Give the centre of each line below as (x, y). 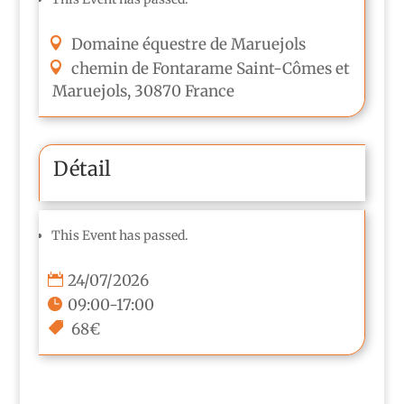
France (209, 91)
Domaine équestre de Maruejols (188, 44)
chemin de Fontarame (151, 68)
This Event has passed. (119, 235)
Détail (82, 168)
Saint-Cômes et (293, 68)
